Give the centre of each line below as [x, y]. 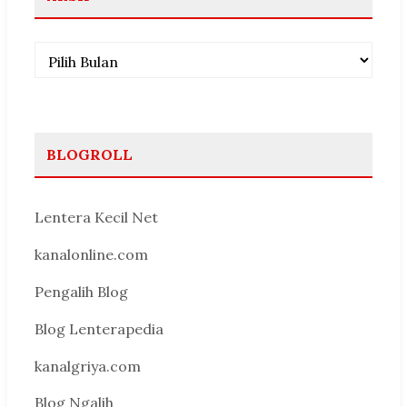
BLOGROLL [89, 155]
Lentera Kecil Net [96, 218]
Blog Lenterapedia [99, 328]
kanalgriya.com [88, 366]
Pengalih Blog [81, 292]
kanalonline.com [91, 255]
